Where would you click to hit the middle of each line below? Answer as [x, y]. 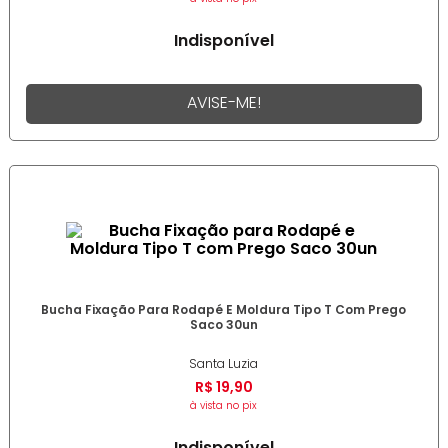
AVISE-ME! [223, 103]
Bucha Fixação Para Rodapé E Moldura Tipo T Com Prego [224, 310]
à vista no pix [224, 406]
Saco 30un [223, 325]
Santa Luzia [224, 364]
